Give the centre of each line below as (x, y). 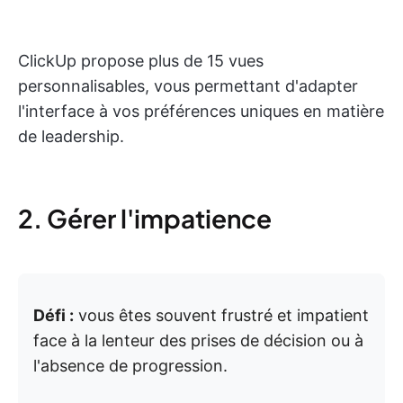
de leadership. (71, 137)
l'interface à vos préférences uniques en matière (201, 112)
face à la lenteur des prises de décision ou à (198, 341)
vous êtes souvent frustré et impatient (221, 316)
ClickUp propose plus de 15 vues (141, 61)
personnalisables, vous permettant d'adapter (188, 86)
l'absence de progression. (130, 366)
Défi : (54, 316)
